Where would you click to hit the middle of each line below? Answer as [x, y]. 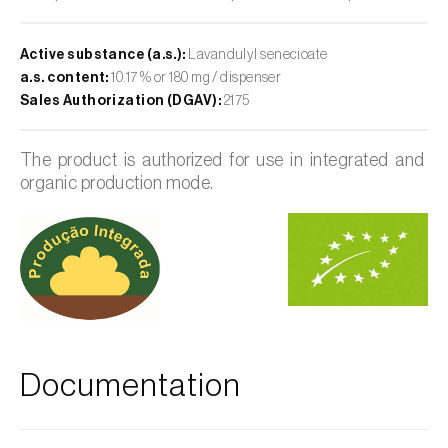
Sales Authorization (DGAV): [121, 100]
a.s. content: [64, 77]
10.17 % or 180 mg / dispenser [195, 77]
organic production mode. [117, 182]
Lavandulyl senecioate [256, 54]
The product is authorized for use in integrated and [224, 159]
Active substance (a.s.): [103, 54]
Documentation [130, 385]
